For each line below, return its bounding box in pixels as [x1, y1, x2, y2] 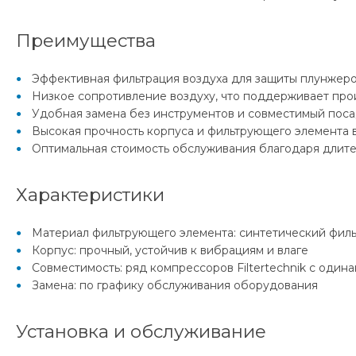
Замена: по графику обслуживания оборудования [32, 277, 318, 292]
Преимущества [16, 29, 156, 52]
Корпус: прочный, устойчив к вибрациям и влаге [32, 242, 308, 257]
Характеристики [16, 183, 164, 206]
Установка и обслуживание [16, 319, 266, 342]
